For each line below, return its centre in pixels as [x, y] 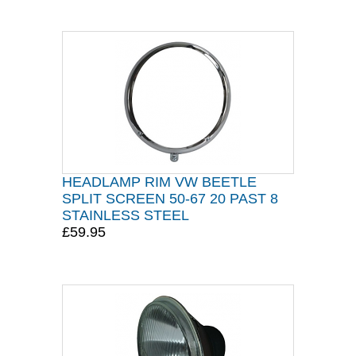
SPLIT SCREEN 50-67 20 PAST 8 [170, 199]
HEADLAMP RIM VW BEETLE [159, 182]
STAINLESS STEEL [126, 215]
